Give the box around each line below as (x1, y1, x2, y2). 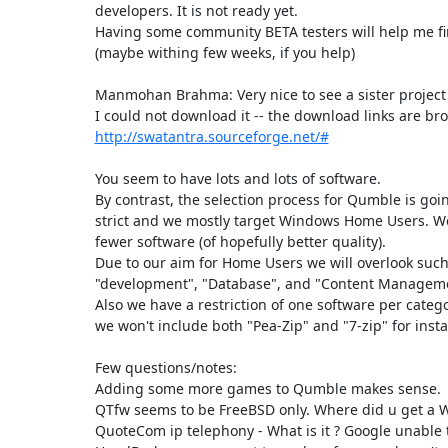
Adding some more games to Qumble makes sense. (94, 378, 441, 398)
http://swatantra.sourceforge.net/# (94, 126, 329, 146)
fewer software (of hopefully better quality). (94, 231, 386, 251)
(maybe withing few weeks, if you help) (94, 42, 355, 62)
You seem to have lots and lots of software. (94, 168, 381, 188)
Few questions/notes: (94, 357, 237, 377)
